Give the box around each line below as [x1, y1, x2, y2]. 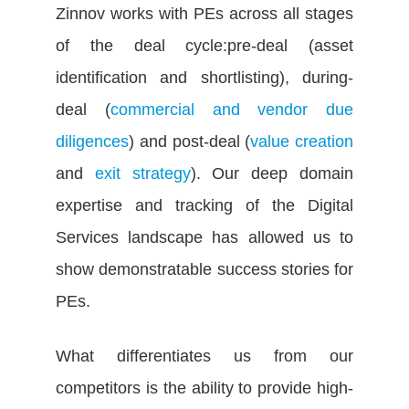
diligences [56, 131, 129, 151]
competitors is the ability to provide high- [56, 378, 353, 397]
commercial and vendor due [110, 100, 353, 119]
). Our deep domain [190, 163, 354, 183]
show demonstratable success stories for [56, 259, 353, 278]
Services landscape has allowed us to [56, 227, 353, 246]
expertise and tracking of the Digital [56, 195, 353, 215]
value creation [250, 131, 353, 151]
